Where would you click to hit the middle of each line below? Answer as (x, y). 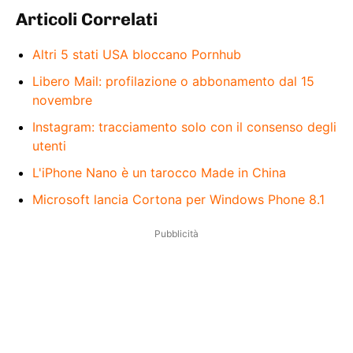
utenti (49, 145)
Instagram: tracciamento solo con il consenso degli (184, 126)
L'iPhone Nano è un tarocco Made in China (159, 172)
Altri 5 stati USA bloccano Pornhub (137, 54)
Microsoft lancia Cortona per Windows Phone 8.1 (178, 199)
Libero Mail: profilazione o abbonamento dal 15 (173, 81)
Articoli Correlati (87, 19)
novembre (62, 100)
